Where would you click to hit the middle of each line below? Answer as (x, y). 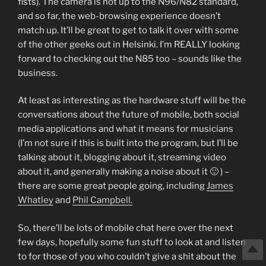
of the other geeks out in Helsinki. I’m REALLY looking (129, 44)
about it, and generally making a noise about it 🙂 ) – (123, 172)
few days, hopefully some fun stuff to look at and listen (132, 242)
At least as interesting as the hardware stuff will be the (132, 100)
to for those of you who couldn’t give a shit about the (127, 256)
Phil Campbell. (102, 200)
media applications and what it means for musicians (126, 129)
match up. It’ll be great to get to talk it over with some (128, 30)
